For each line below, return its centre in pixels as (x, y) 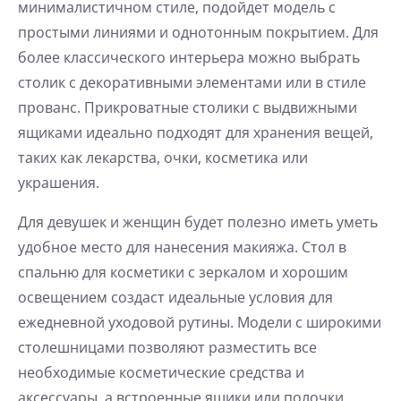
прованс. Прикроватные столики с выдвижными (188, 108)
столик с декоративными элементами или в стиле (192, 83)
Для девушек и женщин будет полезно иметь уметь (198, 222)
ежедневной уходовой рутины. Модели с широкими (200, 323)
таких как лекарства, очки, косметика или (163, 158)
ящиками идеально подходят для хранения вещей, (196, 133)
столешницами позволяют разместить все (167, 348)
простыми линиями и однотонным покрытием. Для (198, 33)
